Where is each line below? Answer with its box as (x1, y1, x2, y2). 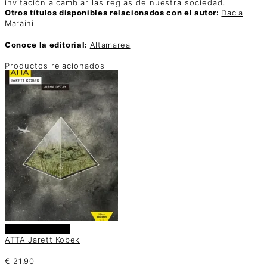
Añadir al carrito (5, 224, 70, 234)
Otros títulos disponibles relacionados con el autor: (5, 7, 222, 17)
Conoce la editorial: (5, 39, 90, 49)
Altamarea (89, 39, 131, 49)
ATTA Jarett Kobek (5, 235, 80, 245)
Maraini (5, 18, 34, 28)
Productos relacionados (5, 61, 105, 71)
